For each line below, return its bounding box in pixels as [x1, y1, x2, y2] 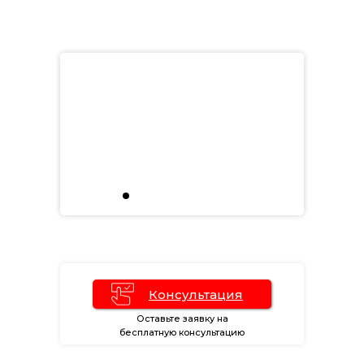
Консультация [149, 286, 243, 302]
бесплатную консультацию [119, 326, 245, 338]
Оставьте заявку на [136, 312, 228, 324]
